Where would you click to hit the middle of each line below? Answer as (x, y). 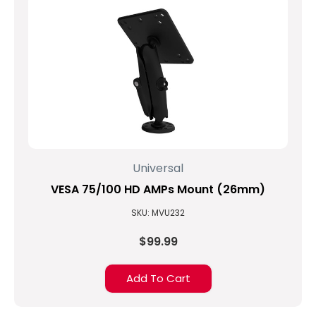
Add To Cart (158, 278)
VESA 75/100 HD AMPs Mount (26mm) (158, 189)
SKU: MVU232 (158, 213)
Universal (158, 168)
